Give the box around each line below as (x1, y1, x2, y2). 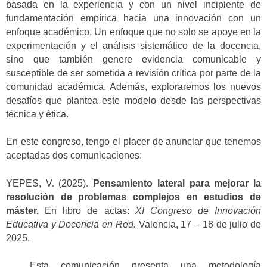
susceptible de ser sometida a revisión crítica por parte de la (6, 67, 261, 78)
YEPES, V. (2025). (6, 178, 94, 188)
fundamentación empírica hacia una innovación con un (6, 13, 261, 23)
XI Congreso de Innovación (135, 205, 261, 216)
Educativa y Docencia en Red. (6, 219, 136, 229)
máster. (6, 205, 39, 216)
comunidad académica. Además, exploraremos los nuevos (6, 81, 261, 92)
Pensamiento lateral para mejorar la (93, 178, 262, 188)
